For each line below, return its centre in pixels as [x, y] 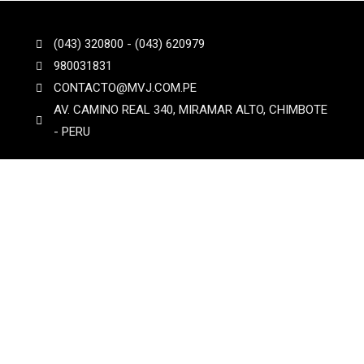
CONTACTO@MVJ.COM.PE [126, 88]
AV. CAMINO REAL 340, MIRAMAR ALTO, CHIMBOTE [191, 110]
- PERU [72, 132]
